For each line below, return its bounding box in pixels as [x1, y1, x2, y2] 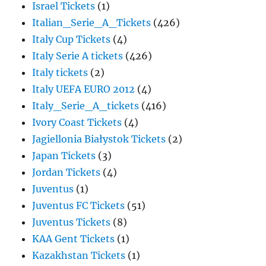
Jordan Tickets [32, 166, 101, 179]
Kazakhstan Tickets [32, 249, 126, 262]
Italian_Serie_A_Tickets [32, 17, 151, 29]
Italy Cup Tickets [32, 33, 111, 46]
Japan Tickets [32, 150, 96, 162]
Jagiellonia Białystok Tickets [32, 133, 166, 145]
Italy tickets [32, 66, 88, 79]
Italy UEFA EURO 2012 [32, 83, 135, 96]
